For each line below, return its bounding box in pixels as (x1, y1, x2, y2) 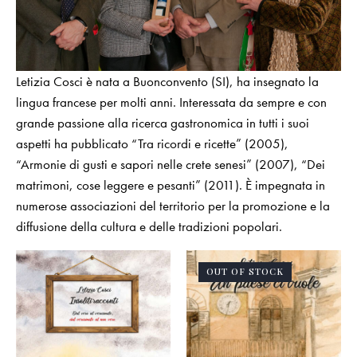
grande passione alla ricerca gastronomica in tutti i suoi (16, 114, 309, 132)
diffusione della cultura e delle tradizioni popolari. (16, 218, 282, 236)
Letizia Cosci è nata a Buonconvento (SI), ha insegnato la (16, 73, 319, 91)
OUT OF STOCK (206, 265, 284, 278)
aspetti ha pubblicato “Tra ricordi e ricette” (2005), (16, 135, 288, 153)
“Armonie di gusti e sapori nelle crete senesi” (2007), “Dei (16, 155, 325, 174)
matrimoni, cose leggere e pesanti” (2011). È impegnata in (16, 176, 325, 194)
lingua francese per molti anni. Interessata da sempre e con (16, 93, 327, 112)
